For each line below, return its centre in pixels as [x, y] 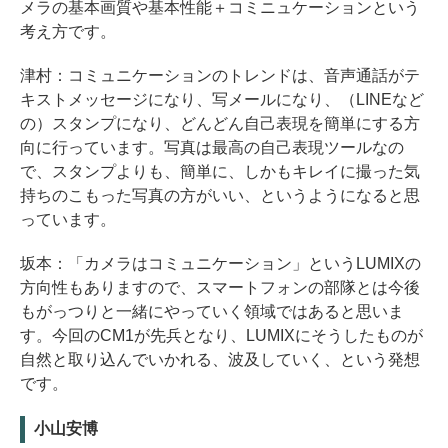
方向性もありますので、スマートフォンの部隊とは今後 [220, 288]
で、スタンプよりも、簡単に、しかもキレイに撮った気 [220, 172]
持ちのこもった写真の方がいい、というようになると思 [220, 196]
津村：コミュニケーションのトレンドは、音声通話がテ [220, 76]
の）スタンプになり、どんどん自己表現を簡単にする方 [220, 124]
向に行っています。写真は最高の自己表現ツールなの [212, 148]
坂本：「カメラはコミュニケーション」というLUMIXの [220, 264]
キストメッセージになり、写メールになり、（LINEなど [222, 100]
